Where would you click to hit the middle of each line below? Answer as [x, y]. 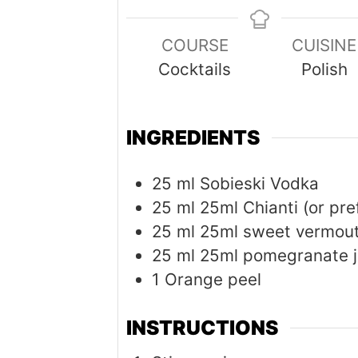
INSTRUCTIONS [202, 328]
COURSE [195, 45]
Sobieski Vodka [259, 183]
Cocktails [195, 69]
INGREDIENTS [193, 138]
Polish [324, 69]
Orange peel [213, 279]
